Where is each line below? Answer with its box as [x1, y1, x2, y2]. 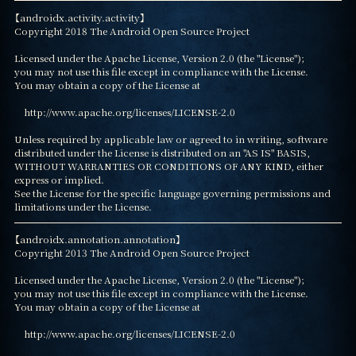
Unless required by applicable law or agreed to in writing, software [14, 131, 327, 145]
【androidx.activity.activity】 [14, 10, 145, 24]
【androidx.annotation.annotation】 [14, 232, 181, 246]
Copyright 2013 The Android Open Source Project [14, 246, 250, 260]
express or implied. [14, 172, 104, 186]
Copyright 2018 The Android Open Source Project [14, 23, 250, 37]
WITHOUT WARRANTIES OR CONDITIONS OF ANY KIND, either [14, 158, 323, 172]
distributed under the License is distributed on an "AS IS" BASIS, [14, 145, 310, 159]
